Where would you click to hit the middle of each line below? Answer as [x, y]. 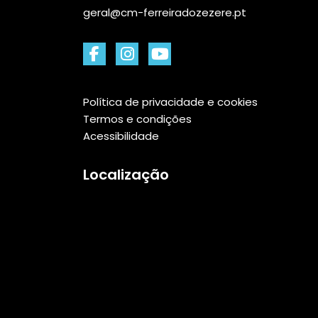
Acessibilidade [121, 136]
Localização [126, 174]
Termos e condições [137, 119]
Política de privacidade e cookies [170, 102]
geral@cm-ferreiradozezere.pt [165, 12]
